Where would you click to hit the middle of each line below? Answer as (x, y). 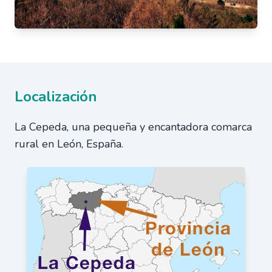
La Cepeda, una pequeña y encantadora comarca (133, 127)
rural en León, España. (69, 144)
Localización (56, 96)
